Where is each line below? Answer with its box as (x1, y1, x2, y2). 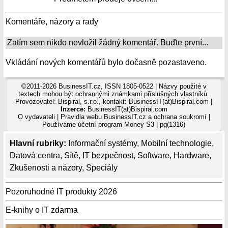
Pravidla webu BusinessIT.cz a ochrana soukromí (60, 113, 207, 121)
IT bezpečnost (82, 151, 133, 160)
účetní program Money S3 (78, 121, 155, 128)
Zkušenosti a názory (10, 163, 82, 172)
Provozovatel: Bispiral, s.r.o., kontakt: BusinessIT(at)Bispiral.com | (15, 98, 213, 105)
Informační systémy (68, 139, 137, 148)
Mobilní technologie (141, 139, 212, 148)
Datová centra (10, 151, 60, 160)
